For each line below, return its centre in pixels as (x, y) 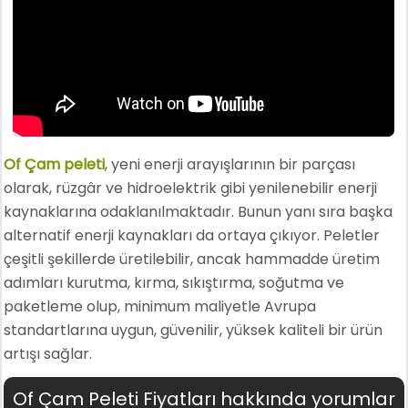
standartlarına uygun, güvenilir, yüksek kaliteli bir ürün (194, 330)
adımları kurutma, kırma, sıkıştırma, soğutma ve (174, 283)
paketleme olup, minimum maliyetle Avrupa (160, 306)
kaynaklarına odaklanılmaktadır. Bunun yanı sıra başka (199, 212)
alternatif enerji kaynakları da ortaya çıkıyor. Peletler (192, 235)
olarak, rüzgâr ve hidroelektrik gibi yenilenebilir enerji (191, 188)
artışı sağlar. (48, 354)
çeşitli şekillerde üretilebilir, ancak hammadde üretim (192, 259)
